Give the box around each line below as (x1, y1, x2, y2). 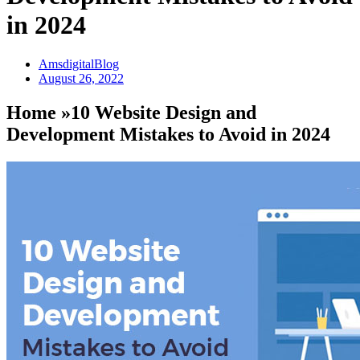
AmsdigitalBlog (39, 57, 119, 72)
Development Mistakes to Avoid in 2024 (6, 124, 330, 145)
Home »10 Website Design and (6, 102, 256, 124)
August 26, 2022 (39, 72, 124, 86)
